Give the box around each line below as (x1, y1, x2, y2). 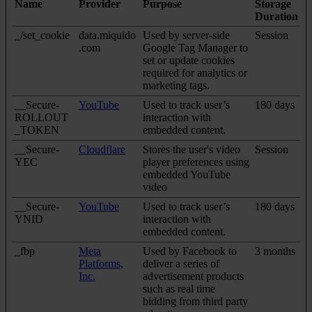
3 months (255, 245, 295, 258)
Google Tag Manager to (143, 42, 248, 54)
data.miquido (79, 29, 136, 42)
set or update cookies (143, 54, 235, 67)
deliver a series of (143, 258, 219, 270)
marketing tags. (143, 79, 210, 92)
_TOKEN (15, 124, 59, 136)
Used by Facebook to (143, 245, 237, 258)
